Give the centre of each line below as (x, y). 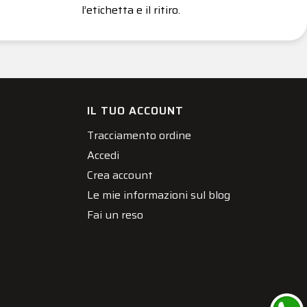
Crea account (120, 175)
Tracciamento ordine (139, 135)
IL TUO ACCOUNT (135, 110)
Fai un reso (115, 214)
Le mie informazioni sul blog (159, 195)
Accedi (103, 155)
